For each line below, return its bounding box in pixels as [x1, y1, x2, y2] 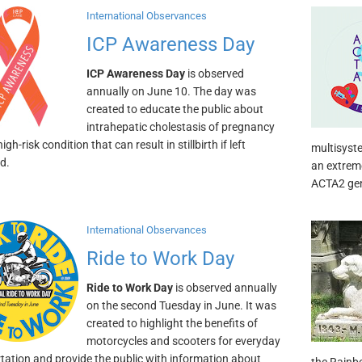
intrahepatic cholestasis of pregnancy [86, 120, 275, 133]
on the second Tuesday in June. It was [86, 299, 276, 312]
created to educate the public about [86, 103, 263, 116]
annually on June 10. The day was [86, 85, 256, 98]
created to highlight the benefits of [86, 317, 258, 330]
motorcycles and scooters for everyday [86, 335, 280, 347]
